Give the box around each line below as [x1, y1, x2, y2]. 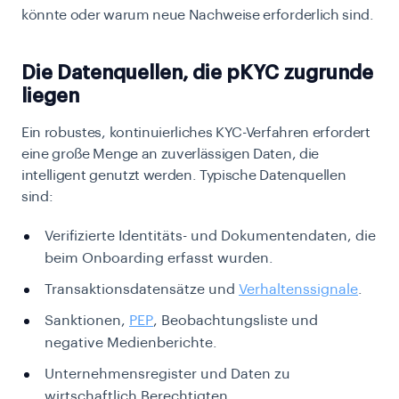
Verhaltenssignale [239, 282, 358, 297]
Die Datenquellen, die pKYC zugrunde [21, 63, 373, 84]
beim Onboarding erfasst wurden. [45, 251, 273, 266]
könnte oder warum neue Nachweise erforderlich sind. [21, 8, 374, 23]
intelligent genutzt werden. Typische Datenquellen [21, 168, 346, 183]
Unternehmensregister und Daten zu [45, 367, 290, 382]
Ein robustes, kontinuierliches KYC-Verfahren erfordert [21, 126, 370, 141]
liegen [21, 86, 79, 107]
